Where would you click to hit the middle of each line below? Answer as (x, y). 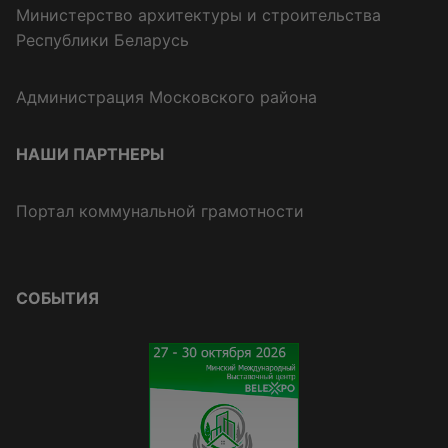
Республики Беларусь (102, 40)
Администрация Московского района (166, 97)
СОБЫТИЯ (57, 298)
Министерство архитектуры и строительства (198, 15)
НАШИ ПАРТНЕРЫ (90, 154)
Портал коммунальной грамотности (160, 211)
